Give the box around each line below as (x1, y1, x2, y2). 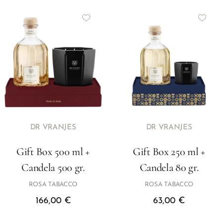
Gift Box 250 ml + (133, 145, 205, 158)
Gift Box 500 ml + (16, 145, 90, 158)
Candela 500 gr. (21, 161, 85, 174)
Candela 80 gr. (139, 161, 199, 174)
